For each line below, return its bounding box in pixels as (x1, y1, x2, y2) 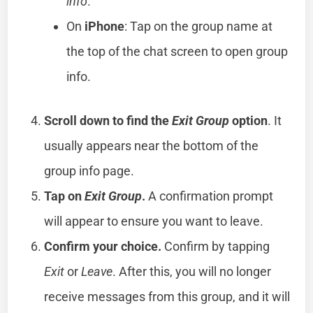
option (229, 112, 268, 128)
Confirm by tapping (161, 238, 270, 254)
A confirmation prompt (145, 188, 274, 203)
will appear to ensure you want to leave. (44, 213, 264, 228)
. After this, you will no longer (112, 263, 272, 279)
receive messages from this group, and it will (44, 289, 291, 304)
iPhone (85, 18, 125, 34)
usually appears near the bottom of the (44, 138, 259, 153)
